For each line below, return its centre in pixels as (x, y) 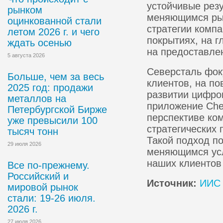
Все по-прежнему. (49, 165)
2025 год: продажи (50, 88)
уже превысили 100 (53, 120)
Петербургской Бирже (57, 110)
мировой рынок (43, 187)
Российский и (38, 176)
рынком (25, 10)
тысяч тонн (33, 131)
